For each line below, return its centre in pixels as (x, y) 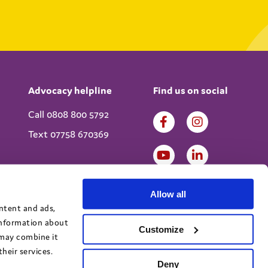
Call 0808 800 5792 (68, 114)
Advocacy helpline (70, 90)
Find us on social (190, 90)
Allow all (168, 194)
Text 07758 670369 (68, 134)
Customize (162, 229)
